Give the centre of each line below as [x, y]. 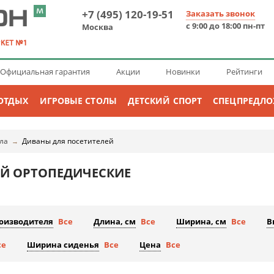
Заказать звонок [220, 13]
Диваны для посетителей [68, 141]
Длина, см [115, 222]
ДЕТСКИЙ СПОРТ [165, 101]
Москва [98, 27]
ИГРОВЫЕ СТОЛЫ [78, 101]
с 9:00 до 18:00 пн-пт [225, 26]
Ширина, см [201, 222]
